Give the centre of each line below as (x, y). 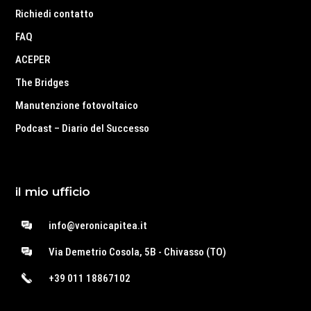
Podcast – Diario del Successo (83, 128)
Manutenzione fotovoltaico (77, 105)
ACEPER (33, 59)
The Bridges (42, 82)
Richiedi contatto (55, 14)
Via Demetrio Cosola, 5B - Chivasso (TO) (137, 252)
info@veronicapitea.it (98, 225)
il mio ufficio (53, 191)
